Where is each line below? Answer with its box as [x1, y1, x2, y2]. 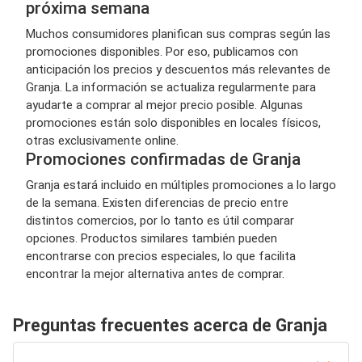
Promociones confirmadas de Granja [26, 149, 301, 170]
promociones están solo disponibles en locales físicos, [26, 116, 321, 131]
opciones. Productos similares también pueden [26, 231, 277, 246]
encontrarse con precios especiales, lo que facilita [26, 249, 296, 264]
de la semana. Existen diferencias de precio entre [26, 196, 288, 211]
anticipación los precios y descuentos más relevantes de [26, 62, 330, 78]
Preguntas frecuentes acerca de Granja [13, 315, 327, 336]
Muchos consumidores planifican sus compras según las [26, 27, 330, 42]
